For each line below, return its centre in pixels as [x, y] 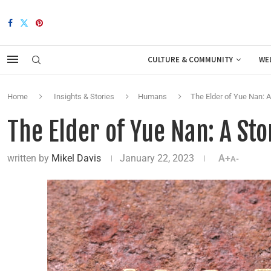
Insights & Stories [84, 96]
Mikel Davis [76, 158]
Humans [152, 96]
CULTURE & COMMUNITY [190, 60]
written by [29, 158]
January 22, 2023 [157, 158]
